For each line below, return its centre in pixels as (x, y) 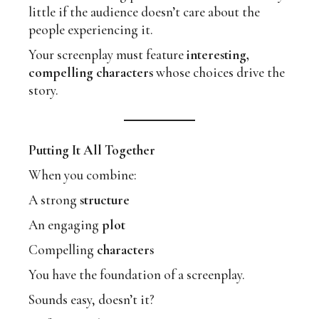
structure (105, 200)
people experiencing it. (91, 30)
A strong (54, 200)
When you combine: (83, 175)
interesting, (218, 55)
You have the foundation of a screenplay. (137, 275)
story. (44, 90)
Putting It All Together (92, 150)
